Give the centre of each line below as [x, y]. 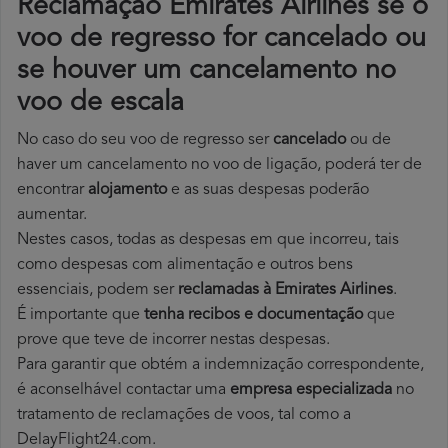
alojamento [127, 190]
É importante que [80, 315]
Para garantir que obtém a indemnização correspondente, [220, 365]
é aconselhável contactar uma [123, 390]
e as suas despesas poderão [268, 190]
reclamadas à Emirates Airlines [285, 290]
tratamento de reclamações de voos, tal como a [184, 415]
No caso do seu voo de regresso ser [145, 140]
